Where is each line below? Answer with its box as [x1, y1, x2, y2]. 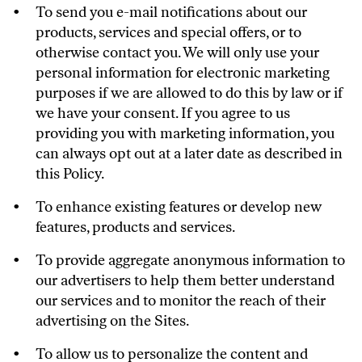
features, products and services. [36, 218, 235, 236]
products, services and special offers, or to [36, 23, 301, 41]
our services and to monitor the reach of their [36, 292, 326, 309]
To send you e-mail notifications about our [36, 3, 307, 21]
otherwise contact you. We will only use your [36, 44, 319, 61]
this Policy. [36, 165, 104, 183]
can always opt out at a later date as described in [36, 145, 343, 162]
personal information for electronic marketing [36, 64, 330, 82]
